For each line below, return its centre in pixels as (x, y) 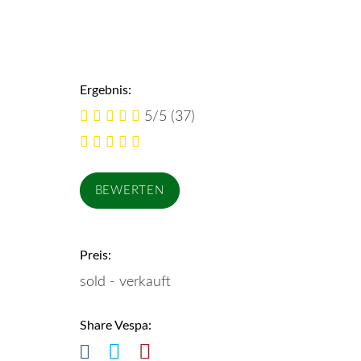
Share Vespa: (115, 326)
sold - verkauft (125, 282)
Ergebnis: (105, 90)
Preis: (95, 255)
